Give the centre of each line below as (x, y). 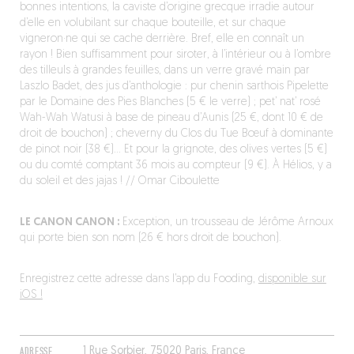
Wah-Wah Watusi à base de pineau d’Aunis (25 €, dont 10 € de (171, 118)
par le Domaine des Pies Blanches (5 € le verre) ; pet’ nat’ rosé (170, 102)
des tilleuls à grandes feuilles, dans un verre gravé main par (164, 71)
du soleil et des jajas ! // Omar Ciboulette (119, 181)
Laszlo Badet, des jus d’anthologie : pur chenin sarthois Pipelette (174, 87)
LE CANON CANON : (69, 222)
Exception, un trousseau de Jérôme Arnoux (226, 222)
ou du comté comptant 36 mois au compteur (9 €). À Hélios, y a (175, 166)
